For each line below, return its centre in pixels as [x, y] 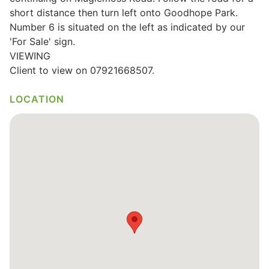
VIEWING [30, 56]
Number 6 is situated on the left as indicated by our [127, 27]
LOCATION [37, 99]
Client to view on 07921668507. [82, 70]
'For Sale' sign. [42, 41]
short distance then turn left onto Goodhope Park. [124, 13]
